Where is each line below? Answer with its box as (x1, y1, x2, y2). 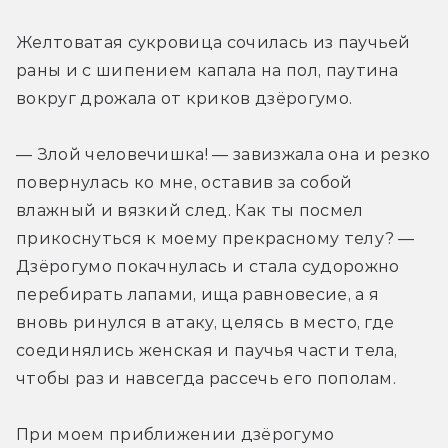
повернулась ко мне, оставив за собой (16, 173, 353, 193)
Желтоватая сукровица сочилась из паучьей (16, 33, 411, 53)
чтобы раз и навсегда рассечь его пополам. (16, 369, 397, 389)
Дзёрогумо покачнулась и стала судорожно (16, 257, 400, 277)
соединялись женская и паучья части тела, (16, 341, 398, 361)
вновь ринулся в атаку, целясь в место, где (16, 313, 395, 333)
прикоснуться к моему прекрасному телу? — (16, 229, 415, 249)
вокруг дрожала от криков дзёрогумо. (16, 89, 353, 109)
